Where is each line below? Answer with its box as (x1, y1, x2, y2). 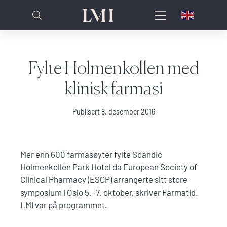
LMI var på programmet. (20, 200, 108, 210)
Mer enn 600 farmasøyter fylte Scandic (20, 149, 163, 159)
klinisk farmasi (64, 73, 163, 99)
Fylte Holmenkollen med (28, 53, 199, 79)
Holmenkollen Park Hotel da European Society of (20, 162, 198, 172)
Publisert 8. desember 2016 (72, 107, 155, 116)
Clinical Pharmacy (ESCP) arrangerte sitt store (20, 175, 188, 184)
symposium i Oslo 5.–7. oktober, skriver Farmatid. (20, 187, 199, 197)
